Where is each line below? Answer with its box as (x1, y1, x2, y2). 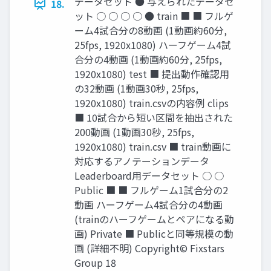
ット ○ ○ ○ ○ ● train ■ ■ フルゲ (74, 8, 233, 24)
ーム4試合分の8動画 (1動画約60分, (74, 23, 227, 38)
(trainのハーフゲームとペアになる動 (74, 212, 234, 227)
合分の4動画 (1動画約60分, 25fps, (74, 52, 222, 67)
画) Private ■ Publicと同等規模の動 (74, 226, 233, 241)
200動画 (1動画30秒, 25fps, (74, 125, 194, 140)
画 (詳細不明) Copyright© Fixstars (74, 241, 224, 256)
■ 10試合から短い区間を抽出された (74, 110, 233, 125)
